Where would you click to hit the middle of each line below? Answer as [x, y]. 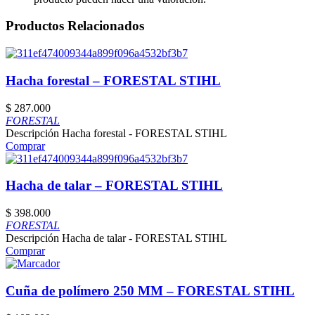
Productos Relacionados [75, 26]
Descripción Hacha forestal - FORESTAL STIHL [116, 133]
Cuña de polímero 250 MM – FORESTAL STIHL [150, 290]
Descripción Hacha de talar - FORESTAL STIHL [116, 238]
